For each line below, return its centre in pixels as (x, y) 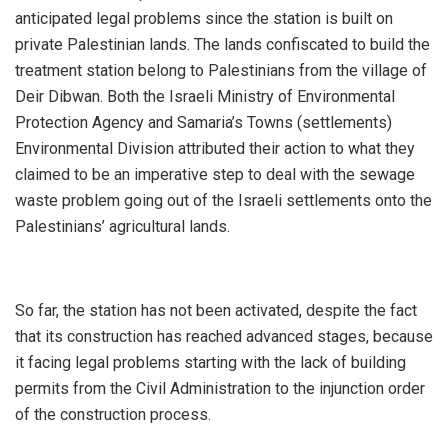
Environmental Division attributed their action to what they (215, 148)
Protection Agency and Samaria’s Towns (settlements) (203, 122)
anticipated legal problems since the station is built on (204, 18)
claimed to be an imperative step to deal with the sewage (215, 174)
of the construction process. (113, 414)
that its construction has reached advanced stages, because (224, 336)
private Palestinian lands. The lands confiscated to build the (222, 44)
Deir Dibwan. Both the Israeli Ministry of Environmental (205, 96)
